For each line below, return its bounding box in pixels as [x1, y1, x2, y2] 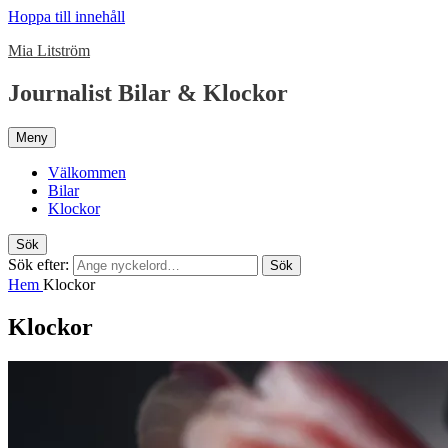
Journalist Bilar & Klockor [8, 79, 288, 106]
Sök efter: [8, 255, 69, 273]
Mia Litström [8, 42, 90, 59]
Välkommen [48, 163, 126, 181]
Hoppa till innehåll [8, 8, 125, 25]
